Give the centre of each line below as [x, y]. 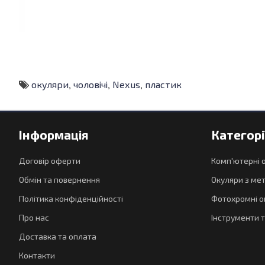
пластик [163, 86]
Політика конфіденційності [71, 200]
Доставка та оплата [58, 237]
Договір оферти [50, 162]
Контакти [37, 256]
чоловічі [91, 86]
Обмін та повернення [59, 181]
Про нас [34, 219]
